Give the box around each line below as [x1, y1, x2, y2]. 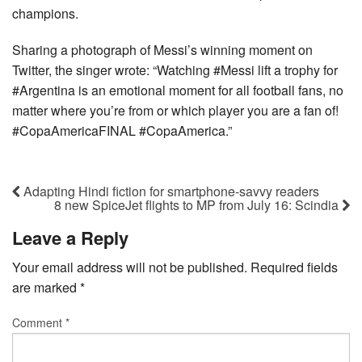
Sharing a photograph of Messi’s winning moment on [12, 40, 313, 59]
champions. [12, 3, 78, 23]
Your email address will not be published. [12, 257, 247, 276]
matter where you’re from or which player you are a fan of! [12, 100, 339, 120]
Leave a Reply [12, 224, 128, 250]
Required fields [250, 257, 338, 276]
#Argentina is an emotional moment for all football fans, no [12, 80, 343, 99]
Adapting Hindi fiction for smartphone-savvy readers [20, 182, 319, 201]
